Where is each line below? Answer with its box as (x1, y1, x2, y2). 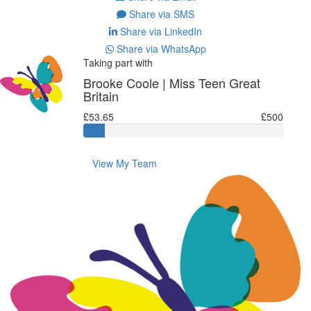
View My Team (92, 155, 157, 170)
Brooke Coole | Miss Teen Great (83, 73, 260, 92)
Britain (83, 86, 119, 105)
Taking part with (83, 55, 153, 69)
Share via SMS (126, 6, 194, 21)
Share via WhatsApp (113, 41, 206, 56)
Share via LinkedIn (117, 24, 202, 38)
